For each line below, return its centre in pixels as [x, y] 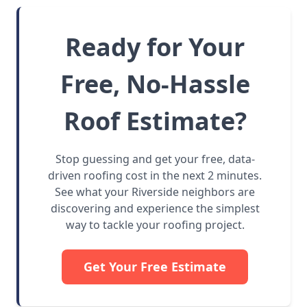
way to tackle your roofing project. [155, 225]
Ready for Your [155, 47]
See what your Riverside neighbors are [155, 192]
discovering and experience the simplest [155, 209]
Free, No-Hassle [155, 84]
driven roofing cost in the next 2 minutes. [155, 176]
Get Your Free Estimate [155, 267]
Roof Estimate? [155, 121]
